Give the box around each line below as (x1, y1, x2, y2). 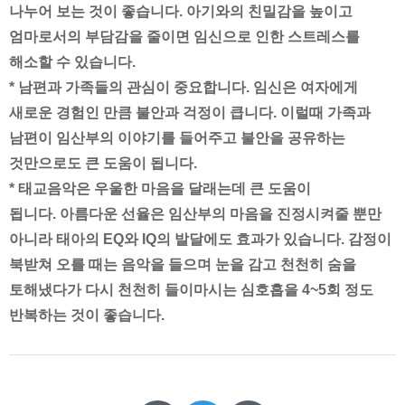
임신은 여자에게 (253, 79, 358, 95)
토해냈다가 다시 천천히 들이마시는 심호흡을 (9, 281, 298, 297)
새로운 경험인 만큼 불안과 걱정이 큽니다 (9, 104, 273, 120)
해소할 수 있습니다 (9, 53, 132, 70)
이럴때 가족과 (280, 104, 371, 120)
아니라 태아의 (9, 231, 99, 247)
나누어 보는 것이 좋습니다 (9, 3, 179, 19)
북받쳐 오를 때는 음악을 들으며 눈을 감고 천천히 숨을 (9, 256, 356, 272)
